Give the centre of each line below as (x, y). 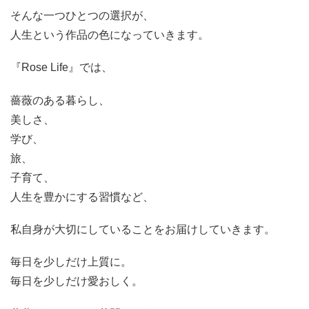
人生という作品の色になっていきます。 (110, 35)
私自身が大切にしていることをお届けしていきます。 (143, 229)
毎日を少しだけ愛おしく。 (77, 281)
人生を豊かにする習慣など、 (82, 197)
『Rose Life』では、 (61, 68)
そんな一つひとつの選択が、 (82, 16)
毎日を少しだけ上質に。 (71, 261)
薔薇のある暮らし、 (60, 100)
